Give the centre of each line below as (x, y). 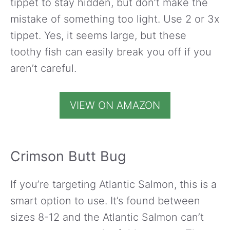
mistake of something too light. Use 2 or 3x (115, 19)
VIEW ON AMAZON (115, 105)
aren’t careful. (43, 68)
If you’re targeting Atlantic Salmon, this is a (113, 184)
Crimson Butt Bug (68, 156)
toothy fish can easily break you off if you (111, 52)
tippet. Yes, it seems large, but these (98, 35)
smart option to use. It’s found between (105, 200)
